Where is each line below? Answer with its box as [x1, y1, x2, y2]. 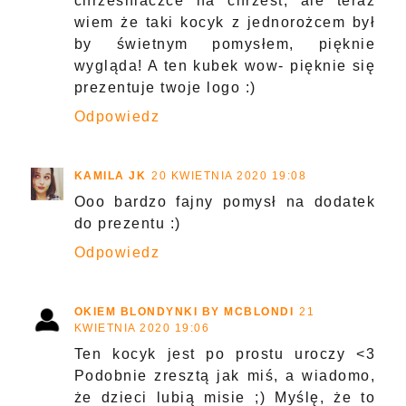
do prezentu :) [73, 216, 181, 232]
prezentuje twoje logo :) [73, 80, 256, 96]
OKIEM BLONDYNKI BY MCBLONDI [73, 305, 295, 319]
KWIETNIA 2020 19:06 [73, 322, 210, 335]
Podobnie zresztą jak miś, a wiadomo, [73, 368, 376, 384]
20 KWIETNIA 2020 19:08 [151, 169, 307, 183]
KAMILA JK [73, 169, 147, 183]
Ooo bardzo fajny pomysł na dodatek [73, 194, 376, 210]
